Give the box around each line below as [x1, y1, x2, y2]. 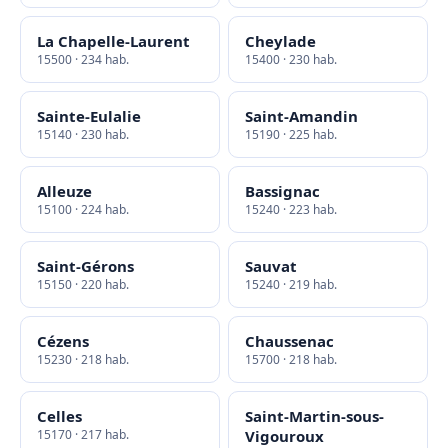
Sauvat [245, 256, 297, 276]
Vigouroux [245, 426, 324, 446]
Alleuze [37, 181, 92, 201]
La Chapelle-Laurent [37, 31, 190, 51]
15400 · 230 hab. [245, 51, 337, 68]
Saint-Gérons [37, 256, 134, 276]
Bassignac [245, 181, 320, 201]
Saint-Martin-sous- [245, 406, 384, 426]
